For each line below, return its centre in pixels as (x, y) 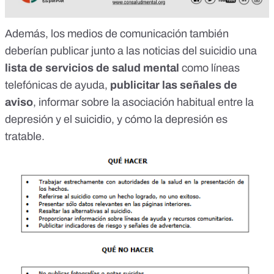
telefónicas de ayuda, (57, 85)
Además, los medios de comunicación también (117, 34)
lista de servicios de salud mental (92, 68)
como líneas (209, 68)
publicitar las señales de (174, 85)
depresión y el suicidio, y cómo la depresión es (116, 120)
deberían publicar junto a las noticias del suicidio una (131, 51)
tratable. (25, 137)
